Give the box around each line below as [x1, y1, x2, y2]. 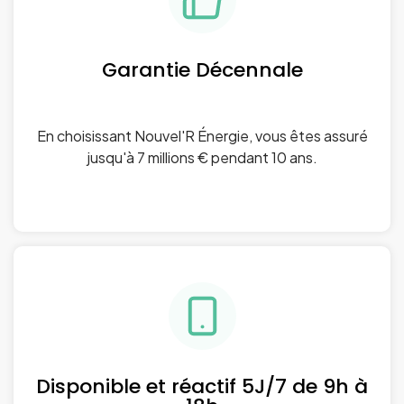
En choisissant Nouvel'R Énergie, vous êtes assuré [36, 125, 368, 145]
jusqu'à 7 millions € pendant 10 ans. [87, 147, 317, 167]
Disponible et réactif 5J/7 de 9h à [36, 372, 368, 400]
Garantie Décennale [101, 55, 303, 84]
